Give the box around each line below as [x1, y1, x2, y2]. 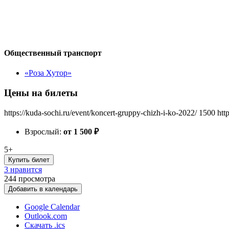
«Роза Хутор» [25, 68, 72, 78]
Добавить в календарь [8, 185, 78, 193]
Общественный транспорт [4, 48, 102, 57]
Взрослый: [25, 127, 63, 136]
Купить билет [8, 155, 50, 164]
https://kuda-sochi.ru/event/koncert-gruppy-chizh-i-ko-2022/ [4, 108, 197, 117]
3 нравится [4, 165, 42, 174]
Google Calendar [25, 202, 80, 211]
